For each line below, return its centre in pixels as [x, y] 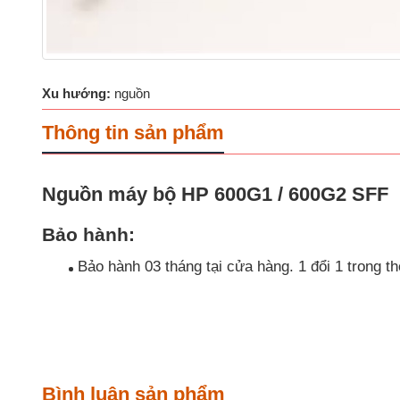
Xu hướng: [76, 94]
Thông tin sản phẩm [133, 133]
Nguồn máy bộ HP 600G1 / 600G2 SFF [215, 195]
